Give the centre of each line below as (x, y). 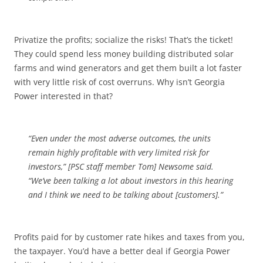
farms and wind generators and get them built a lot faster (128, 68)
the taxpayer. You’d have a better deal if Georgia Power (122, 251)
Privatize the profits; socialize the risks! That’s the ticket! (124, 40)
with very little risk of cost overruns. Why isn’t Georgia (119, 82)
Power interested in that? (63, 96)
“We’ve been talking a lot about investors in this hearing (131, 181)
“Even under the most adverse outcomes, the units (119, 138)
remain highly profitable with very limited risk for (119, 152)
